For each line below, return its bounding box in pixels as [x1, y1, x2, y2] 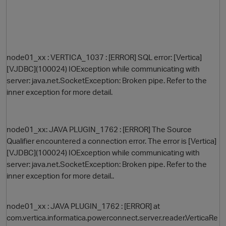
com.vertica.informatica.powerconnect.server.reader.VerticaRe [7, 212, 218, 223]
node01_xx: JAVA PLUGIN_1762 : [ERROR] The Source [7, 124, 192, 135]
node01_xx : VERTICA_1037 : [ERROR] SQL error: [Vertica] [7, 52, 202, 63]
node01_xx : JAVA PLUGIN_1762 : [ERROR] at [7, 201, 160, 211]
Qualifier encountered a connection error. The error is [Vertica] [7, 136, 216, 146]
